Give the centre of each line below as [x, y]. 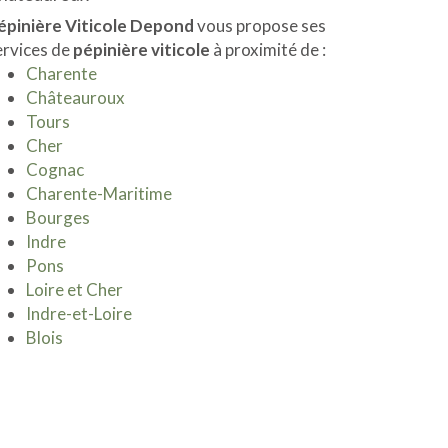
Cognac [55, 169]
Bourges [58, 217]
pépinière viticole [141, 49]
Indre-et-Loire [79, 313]
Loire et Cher [74, 289]
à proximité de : [268, 49]
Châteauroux [75, 97]
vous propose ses [260, 25]
